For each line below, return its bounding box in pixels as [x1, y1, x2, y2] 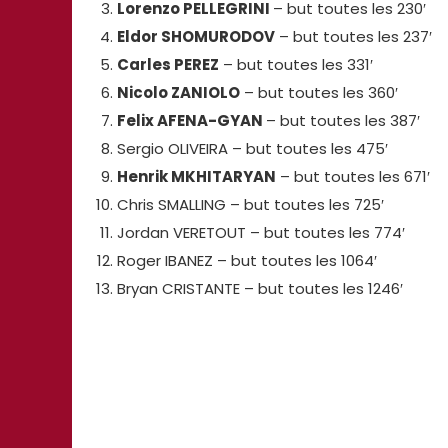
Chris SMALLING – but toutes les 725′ [116, 193, 384, 215]
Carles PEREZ [116, 53, 219, 75]
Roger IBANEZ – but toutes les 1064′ [116, 249, 377, 271]
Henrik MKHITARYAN [116, 165, 276, 187]
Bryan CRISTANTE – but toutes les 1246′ [116, 277, 403, 299]
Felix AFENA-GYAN [116, 109, 266, 131]
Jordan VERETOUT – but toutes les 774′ [116, 221, 405, 243]
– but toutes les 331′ [218, 53, 373, 75]
